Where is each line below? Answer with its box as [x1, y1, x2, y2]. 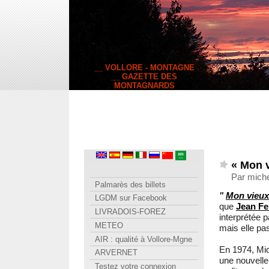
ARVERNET [90, 248, 138, 258]
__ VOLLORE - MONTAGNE [94, 63, 195, 72]
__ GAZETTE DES [111, 72, 177, 81]
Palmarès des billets [90, 180, 166, 189]
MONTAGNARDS [113, 81, 175, 90]
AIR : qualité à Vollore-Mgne [90, 234, 192, 244]
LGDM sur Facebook [90, 193, 167, 203]
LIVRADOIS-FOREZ [90, 207, 166, 217]
